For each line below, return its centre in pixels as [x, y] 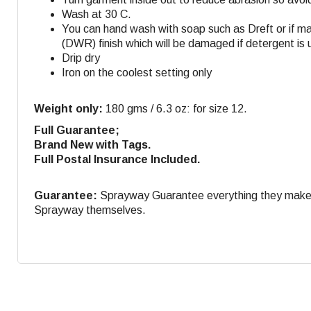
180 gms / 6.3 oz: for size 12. [175, 108]
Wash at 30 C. [96, 14]
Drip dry [81, 58]
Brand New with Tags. [92, 144]
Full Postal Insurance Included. [117, 159]
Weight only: [68, 108]
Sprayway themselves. [90, 210]
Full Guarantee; [77, 130]
